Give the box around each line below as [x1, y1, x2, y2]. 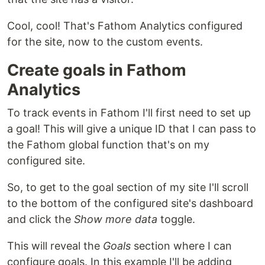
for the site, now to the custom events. [7, 35, 203, 49]
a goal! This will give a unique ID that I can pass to [7, 122, 256, 135]
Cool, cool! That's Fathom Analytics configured [7, 20, 243, 33]
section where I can [131, 240, 232, 253]
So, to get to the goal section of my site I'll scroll [7, 181, 248, 194]
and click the [7, 213, 74, 226]
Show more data [74, 213, 157, 226]
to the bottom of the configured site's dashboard [7, 197, 253, 210]
